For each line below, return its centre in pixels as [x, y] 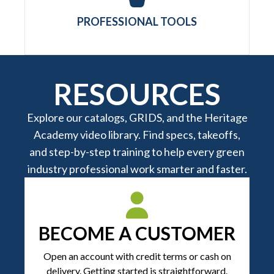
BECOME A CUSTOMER [137, 233]
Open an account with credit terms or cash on [137, 256]
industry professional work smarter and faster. [137, 169]
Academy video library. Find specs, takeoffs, [137, 135]
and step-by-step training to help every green [137, 152]
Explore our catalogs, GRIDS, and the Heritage [137, 118]
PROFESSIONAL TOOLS [137, 22]
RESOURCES [137, 94]
